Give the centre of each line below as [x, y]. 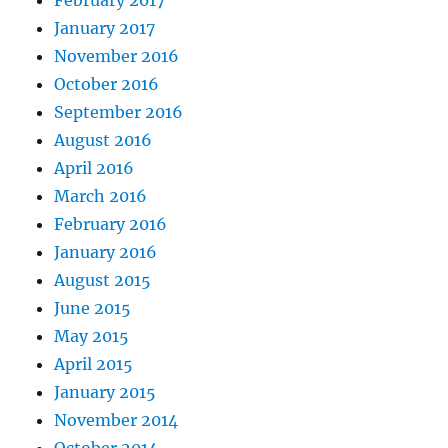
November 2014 [116, 420]
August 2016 [103, 140]
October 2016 [107, 84]
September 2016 [119, 112]
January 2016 [106, 252]
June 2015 [93, 308]
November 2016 [117, 56]
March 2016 [101, 196]
